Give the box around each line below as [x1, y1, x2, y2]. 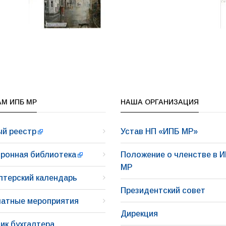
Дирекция [121, 209, 158, 218]
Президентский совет [121, 186, 205, 195]
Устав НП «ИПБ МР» [121, 127, 198, 136]
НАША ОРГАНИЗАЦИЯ [121, 97, 199, 106]
